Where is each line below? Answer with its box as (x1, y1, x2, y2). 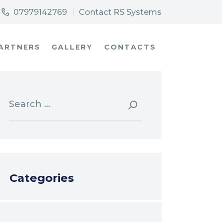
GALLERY (52, 43, 93, 52)
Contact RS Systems (79, 7, 162, 17)
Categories (9, 171, 74, 185)
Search (8, 90, 42, 101)
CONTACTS (104, 43, 156, 52)
